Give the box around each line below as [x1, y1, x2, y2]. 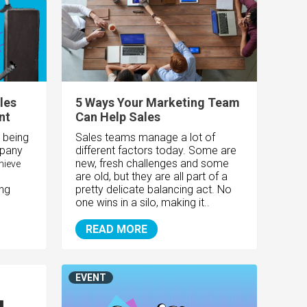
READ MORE [86, 223, 148, 236]
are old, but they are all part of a [75, 170, 228, 184]
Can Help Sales [75, 110, 161, 125]
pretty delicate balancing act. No [75, 183, 232, 197]
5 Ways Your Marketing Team [75, 95, 241, 110]
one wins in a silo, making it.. [75, 196, 210, 210]
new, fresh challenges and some [75, 157, 230, 171]
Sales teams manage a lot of [75, 131, 216, 145]
